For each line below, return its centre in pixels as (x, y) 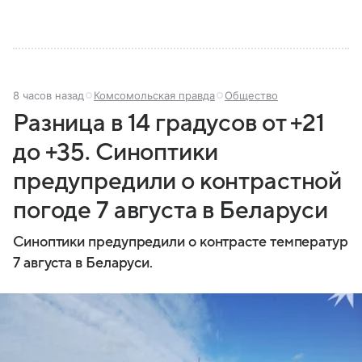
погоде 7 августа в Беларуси (170, 211)
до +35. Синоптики (116, 153)
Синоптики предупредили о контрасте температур (181, 242)
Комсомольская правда (154, 96)
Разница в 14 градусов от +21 (169, 124)
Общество (251, 96)
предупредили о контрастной (178, 182)
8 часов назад (48, 96)
